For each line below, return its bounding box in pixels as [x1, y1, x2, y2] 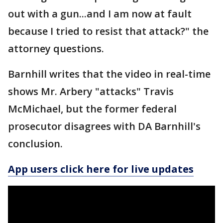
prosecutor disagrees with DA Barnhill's [8, 119, 201, 133]
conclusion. [8, 137, 63, 151]
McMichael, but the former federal [8, 102, 177, 116]
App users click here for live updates [8, 162, 194, 176]
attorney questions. [8, 42, 104, 56]
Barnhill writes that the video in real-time [8, 67, 211, 81]
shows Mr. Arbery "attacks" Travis [8, 85, 174, 99]
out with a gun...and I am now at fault [8, 7, 192, 21]
